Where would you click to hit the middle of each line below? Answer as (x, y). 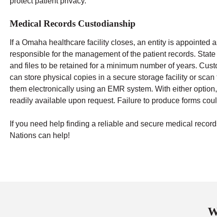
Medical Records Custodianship (73, 24)
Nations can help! (40, 135)
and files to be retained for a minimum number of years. (103, 65)
